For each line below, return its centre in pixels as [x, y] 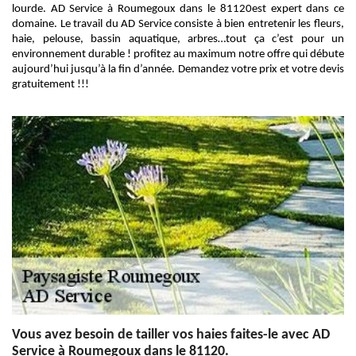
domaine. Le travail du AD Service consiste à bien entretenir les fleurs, [178, 24]
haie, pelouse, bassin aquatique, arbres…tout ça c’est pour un [178, 39]
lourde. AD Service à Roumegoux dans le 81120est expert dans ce [178, 9]
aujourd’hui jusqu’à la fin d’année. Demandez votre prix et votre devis [178, 70]
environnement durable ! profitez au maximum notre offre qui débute [178, 54]
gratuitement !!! [50, 85]
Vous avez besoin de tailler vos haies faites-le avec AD [171, 335]
